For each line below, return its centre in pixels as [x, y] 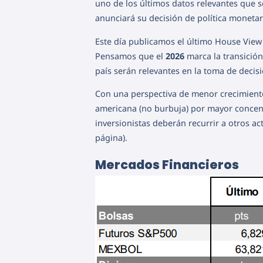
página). [111, 138]
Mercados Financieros [167, 164]
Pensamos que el [130, 56]
